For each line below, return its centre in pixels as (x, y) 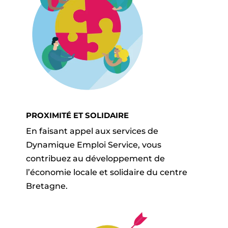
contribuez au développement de (95, 158)
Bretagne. (48, 186)
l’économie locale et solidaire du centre (106, 172)
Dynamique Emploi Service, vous (93, 145)
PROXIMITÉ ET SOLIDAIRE (77, 115)
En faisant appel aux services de (92, 131)
